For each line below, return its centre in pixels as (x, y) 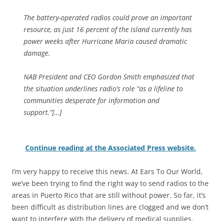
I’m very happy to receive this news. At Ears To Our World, (107, 172)
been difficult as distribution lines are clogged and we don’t (110, 207)
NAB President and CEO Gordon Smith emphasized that (109, 77)
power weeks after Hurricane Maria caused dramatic (105, 41)
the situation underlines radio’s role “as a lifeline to (103, 89)
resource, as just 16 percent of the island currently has (108, 30)
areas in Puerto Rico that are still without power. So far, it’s (109, 195)
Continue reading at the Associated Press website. (110, 148)
